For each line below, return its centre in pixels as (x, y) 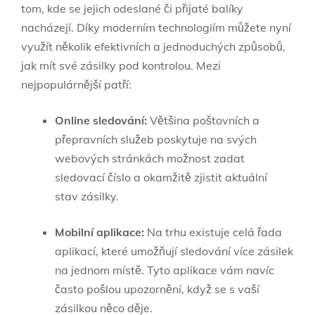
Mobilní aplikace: (99, 232)
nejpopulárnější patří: (76, 84)
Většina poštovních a (203, 120)
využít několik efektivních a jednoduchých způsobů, (153, 46)
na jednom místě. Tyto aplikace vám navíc (165, 270)
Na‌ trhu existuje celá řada (213, 232)
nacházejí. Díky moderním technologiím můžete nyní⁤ (156, 27)
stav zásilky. (87, 196)
